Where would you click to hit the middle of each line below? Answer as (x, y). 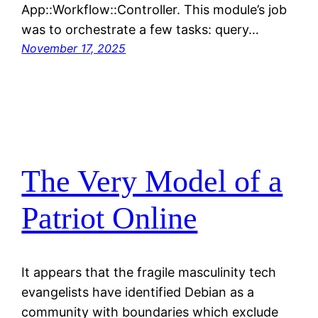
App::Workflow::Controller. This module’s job (154, 10)
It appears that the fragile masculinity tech (149, 273)
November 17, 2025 (74, 49)
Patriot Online (110, 218)
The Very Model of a (152, 181)
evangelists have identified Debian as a (138, 292)
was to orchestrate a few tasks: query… (141, 30)
